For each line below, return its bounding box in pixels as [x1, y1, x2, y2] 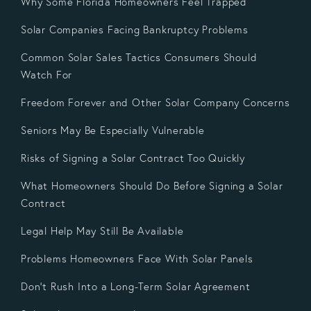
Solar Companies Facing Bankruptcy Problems [21, 22, 249, 36]
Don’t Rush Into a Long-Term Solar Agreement [21, 279, 251, 293]
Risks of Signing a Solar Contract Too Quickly [21, 151, 245, 165]
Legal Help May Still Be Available [21, 224, 184, 237]
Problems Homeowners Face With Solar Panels [21, 251, 253, 265]
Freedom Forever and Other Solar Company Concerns [21, 95, 290, 109]
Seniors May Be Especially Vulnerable [21, 123, 205, 137]
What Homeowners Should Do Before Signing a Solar [21, 178, 283, 192]
